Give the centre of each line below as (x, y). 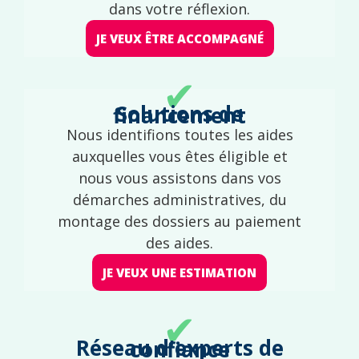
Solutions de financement (179, 115)
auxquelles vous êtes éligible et (179, 156)
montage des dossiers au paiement (179, 221)
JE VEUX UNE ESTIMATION (179, 272)
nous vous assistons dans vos (179, 177)
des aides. (179, 242)
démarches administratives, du (179, 199)
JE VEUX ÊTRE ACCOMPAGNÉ (179, 38)
